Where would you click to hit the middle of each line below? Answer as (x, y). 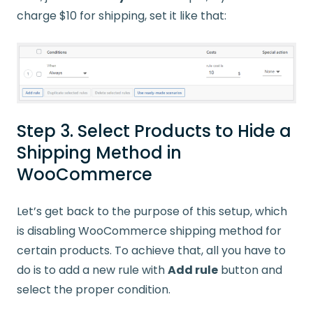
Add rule (193, 270)
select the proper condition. (94, 290)
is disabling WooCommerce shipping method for (149, 231)
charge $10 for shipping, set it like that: (122, 16)
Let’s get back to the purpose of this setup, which (152, 212)
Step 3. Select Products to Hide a (154, 131)
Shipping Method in (99, 153)
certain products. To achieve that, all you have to (151, 251)
